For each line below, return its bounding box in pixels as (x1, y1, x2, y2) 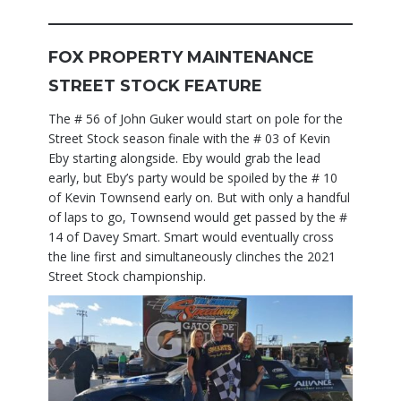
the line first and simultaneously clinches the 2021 (48, 248, 336, 266)
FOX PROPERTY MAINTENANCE (48, 47, 314, 68)
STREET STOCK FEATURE (48, 76, 262, 97)
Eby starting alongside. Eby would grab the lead (48, 149, 320, 167)
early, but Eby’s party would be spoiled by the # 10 (48, 169, 337, 187)
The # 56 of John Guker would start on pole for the (48, 110, 343, 128)
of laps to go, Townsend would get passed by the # (48, 209, 347, 226)
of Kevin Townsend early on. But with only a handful (48, 189, 350, 207)
